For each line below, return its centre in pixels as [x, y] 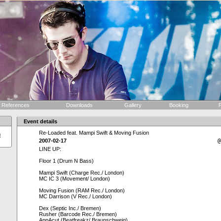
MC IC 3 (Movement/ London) [74, 179]
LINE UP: [50, 149]
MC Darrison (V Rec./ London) [75, 196]
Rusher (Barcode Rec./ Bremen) [78, 214]
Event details [40, 121]
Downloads [80, 105]
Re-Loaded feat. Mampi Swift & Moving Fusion [94, 133]
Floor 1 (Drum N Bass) [66, 161]
